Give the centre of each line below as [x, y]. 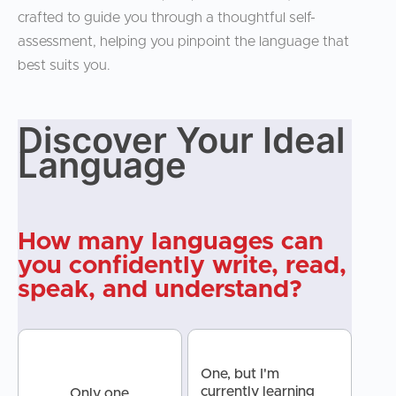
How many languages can [171, 243]
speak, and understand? [160, 290]
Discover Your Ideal [181, 141]
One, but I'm [240, 374]
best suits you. [64, 66]
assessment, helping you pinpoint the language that [183, 42]
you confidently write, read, [182, 267]
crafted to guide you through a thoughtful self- [167, 18]
